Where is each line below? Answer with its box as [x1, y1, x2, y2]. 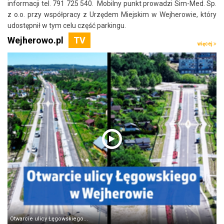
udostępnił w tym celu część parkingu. [7, 21, 126, 30]
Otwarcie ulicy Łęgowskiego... [10, 215, 88, 222]
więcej [197, 41, 213, 47]
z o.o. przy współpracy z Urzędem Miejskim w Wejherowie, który [7, 10, 216, 19]
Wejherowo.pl [7, 35, 63, 46]
